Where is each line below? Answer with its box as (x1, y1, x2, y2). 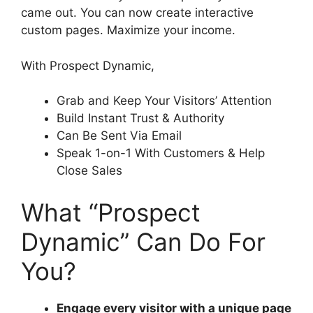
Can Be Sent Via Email (57, 129, 182, 143)
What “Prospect (21, 197, 201, 227)
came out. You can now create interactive (21, 6, 254, 20)
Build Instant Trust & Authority (57, 111, 224, 126)
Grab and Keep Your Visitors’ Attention (57, 94, 272, 108)
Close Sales (57, 163, 122, 178)
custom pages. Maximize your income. (21, 23, 235, 38)
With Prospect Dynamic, (21, 58, 154, 73)
